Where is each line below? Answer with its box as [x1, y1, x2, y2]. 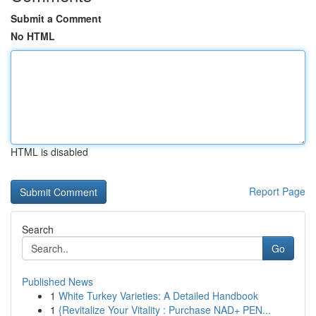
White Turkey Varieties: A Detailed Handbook [59, 288, 258, 303]
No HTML [11, 29, 55, 43]
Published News [22, 274, 93, 288]
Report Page [249, 184, 305, 198]
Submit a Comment [11, 11, 102, 25]
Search [22, 222, 54, 236]
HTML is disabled [11, 145, 88, 159]
